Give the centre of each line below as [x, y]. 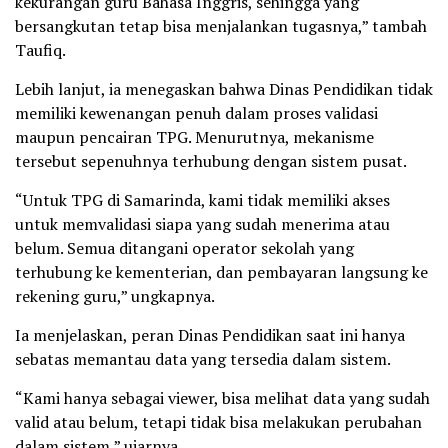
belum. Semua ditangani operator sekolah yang [184, 248]
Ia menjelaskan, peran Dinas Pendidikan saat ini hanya [210, 335]
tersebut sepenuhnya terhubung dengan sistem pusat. [211, 161]
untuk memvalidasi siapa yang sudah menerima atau [202, 224]
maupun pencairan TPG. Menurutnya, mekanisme [194, 137]
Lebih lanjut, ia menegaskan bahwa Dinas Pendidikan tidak [224, 89]
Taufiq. [40, 50]
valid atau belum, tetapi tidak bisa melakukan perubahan [218, 422]
